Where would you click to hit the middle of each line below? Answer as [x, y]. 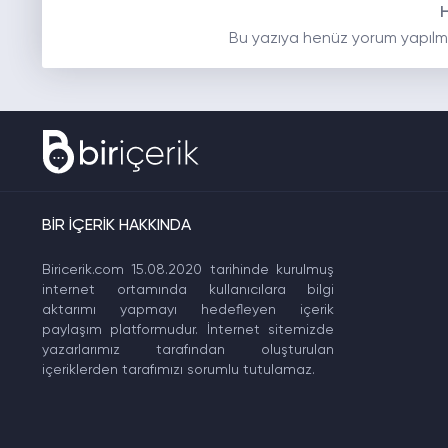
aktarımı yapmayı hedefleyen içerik [188, 310]
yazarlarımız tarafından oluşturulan [188, 350]
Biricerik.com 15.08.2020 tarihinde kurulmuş [188, 270]
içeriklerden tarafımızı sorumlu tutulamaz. [178, 370]
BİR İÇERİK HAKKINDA [116, 226]
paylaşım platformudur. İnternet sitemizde [188, 330]
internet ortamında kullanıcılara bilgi [188, 290]
